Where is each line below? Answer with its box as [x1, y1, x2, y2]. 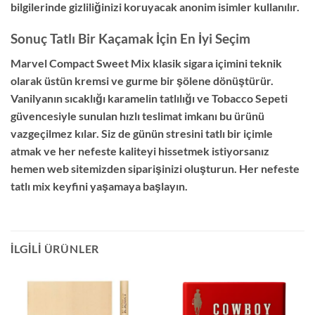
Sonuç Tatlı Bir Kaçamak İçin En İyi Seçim [11, 30, 250, 47]
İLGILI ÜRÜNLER [11, 241, 100, 255]
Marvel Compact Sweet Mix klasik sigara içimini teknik [11, 56, 282, 70]
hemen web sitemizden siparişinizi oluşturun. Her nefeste [11, 161, 300, 175]
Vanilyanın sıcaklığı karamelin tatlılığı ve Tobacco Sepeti [11, 91, 288, 105]
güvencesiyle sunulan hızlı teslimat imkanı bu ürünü [11, 108, 264, 122]
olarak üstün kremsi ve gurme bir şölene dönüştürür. [11, 73, 274, 87]
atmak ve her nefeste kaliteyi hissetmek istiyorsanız [11, 143, 269, 157]
